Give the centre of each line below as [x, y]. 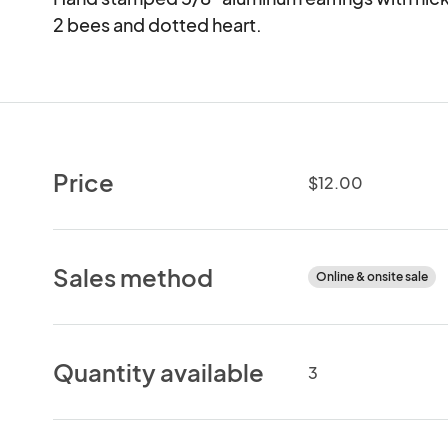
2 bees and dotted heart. [158, 24]
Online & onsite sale [371, 276]
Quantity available [159, 371]
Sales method [133, 276]
